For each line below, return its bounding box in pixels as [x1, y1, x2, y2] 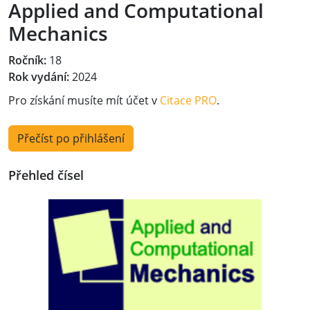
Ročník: [8, 53, 46, 68]
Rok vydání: [8, 69, 69, 84]
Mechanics [8, 20, 108, 46]
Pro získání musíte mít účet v [8, 93, 160, 108]
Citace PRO [160, 93, 217, 108]
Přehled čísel [8, 167, 84, 183]
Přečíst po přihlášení [17, 131, 125, 146]
